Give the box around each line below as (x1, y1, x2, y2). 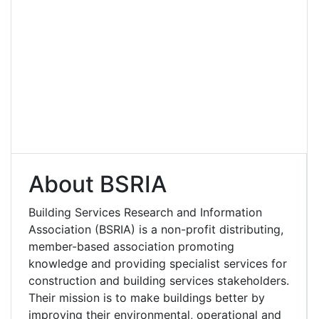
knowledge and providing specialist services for (28, 256, 287, 271)
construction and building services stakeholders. (28, 273, 289, 288)
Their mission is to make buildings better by (28, 290, 265, 305)
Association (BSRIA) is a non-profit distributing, (28, 221, 283, 236)
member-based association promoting (28, 239, 234, 253)
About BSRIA (28, 169, 167, 198)
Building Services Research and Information (28, 204, 262, 219)
